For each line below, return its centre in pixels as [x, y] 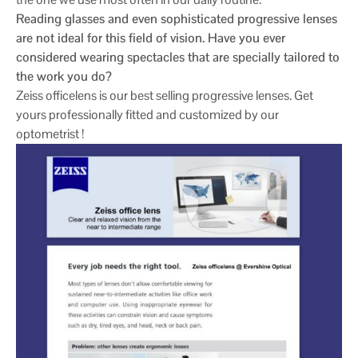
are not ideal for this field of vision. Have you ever [151, 38]
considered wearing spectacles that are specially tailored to [178, 57]
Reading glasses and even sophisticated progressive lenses [177, 18]
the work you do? [64, 76]
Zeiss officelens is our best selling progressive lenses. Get [165, 95]
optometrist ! [50, 133]
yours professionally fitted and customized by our [147, 114]
